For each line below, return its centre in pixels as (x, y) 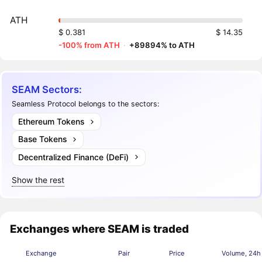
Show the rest (38, 180)
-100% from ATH (89, 45)
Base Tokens (42, 139)
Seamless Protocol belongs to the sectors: (86, 104)
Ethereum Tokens (51, 122)
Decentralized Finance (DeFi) (73, 157)
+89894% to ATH (162, 45)
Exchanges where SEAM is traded (100, 229)
